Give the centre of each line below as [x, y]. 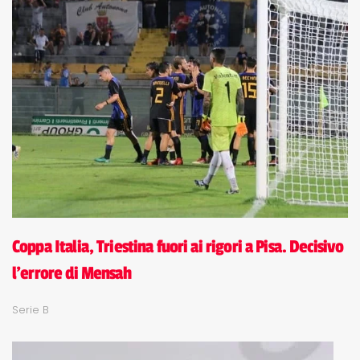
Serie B [31, 309]
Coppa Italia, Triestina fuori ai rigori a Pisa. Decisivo [178, 246]
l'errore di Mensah [72, 273]
